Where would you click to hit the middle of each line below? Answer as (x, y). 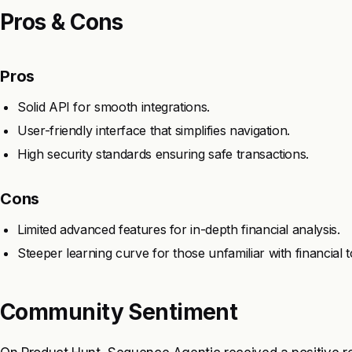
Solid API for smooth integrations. (114, 106)
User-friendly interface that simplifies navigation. (154, 130)
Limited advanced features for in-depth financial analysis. (179, 229)
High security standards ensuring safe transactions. (163, 154)
